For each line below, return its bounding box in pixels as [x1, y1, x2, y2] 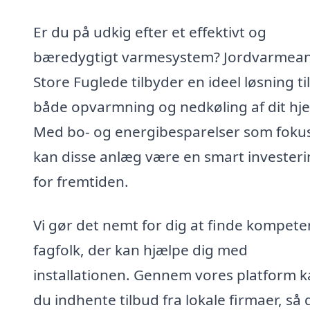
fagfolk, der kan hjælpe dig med [33, 240, 248, 260]
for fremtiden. [33, 171, 129, 191]
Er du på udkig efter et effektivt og [33, 21, 266, 42]
